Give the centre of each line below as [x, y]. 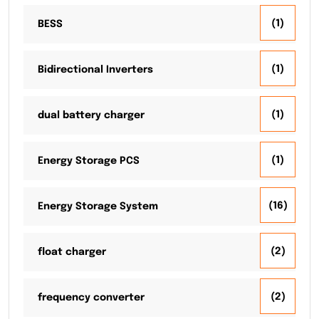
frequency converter [91, 298]
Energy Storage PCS [89, 161]
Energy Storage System [98, 207]
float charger [72, 252]
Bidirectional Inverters [95, 70]
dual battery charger [91, 116]
